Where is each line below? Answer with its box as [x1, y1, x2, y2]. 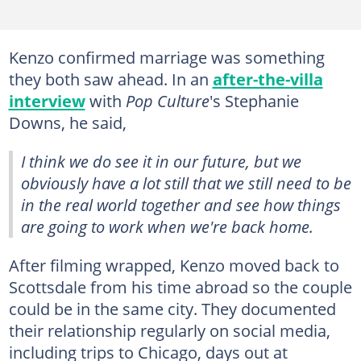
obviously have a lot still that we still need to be [21, 171, 351, 194]
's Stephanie [209, 89, 299, 112]
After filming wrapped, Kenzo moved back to [8, 253, 339, 276]
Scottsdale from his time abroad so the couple [8, 275, 352, 298]
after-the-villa [212, 67, 323, 90]
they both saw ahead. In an [8, 67, 213, 90]
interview [8, 89, 85, 112]
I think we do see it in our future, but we [21, 149, 301, 172]
